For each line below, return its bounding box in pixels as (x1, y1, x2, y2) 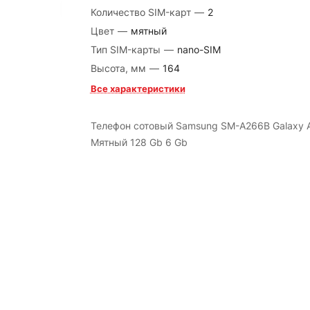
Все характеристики (90, 83, 185, 94)
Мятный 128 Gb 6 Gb (90, 136, 188, 148)
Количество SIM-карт (90, 6, 194, 18)
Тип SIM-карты (90, 44, 163, 55)
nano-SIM (176, 44, 221, 55)
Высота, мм (90, 62, 149, 74)
